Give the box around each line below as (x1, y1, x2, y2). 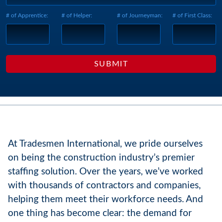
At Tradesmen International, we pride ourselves (8, 139, 203, 149)
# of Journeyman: (117, 12, 163, 18)
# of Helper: (61, 12, 92, 18)
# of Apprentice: (6, 12, 48, 18)
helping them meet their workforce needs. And (8, 194, 203, 204)
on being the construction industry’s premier (8, 153, 195, 163)
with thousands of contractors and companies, (8, 180, 201, 190)
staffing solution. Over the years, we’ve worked (8, 166, 203, 176)
